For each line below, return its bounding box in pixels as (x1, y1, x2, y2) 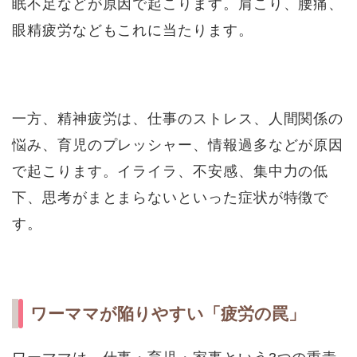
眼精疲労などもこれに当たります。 (12, 21, 253, 38)
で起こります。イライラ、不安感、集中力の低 (12, 162, 329, 179)
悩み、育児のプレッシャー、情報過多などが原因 (12, 135, 344, 153)
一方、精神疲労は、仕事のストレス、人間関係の (12, 109, 344, 127)
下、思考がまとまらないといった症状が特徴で (12, 188, 329, 206)
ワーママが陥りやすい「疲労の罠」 (30, 304, 305, 323)
